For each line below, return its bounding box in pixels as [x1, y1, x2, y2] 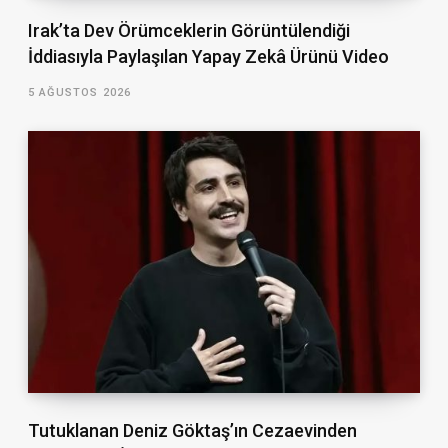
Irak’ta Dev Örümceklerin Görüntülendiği [27, 20, 350, 42]
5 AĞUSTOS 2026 [27, 86, 132, 100]
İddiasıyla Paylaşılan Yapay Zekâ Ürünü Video [27, 46, 389, 68]
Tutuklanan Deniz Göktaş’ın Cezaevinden [27, 419, 357, 441]
